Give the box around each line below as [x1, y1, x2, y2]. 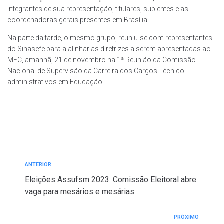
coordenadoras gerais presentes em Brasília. [7, 16, 149, 24]
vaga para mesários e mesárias [25, 187, 134, 197]
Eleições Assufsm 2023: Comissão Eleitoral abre [25, 175, 196, 185]
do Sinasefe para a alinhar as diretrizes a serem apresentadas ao [7, 45, 211, 53]
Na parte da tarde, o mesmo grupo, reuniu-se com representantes [7, 34, 212, 42]
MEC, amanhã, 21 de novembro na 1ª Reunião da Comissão [7, 56, 196, 64]
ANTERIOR [25, 161, 51, 168]
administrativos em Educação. [7, 78, 104, 86]
